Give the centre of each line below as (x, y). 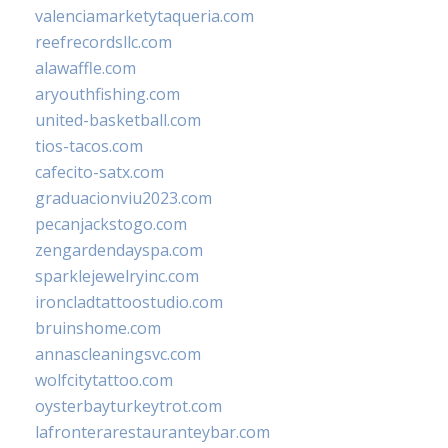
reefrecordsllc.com (103, 41)
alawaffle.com (85, 67)
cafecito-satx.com (99, 171)
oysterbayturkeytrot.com (128, 405)
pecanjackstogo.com (111, 223)
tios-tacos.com (89, 145)
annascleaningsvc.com (118, 353)
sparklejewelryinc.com (117, 275)
